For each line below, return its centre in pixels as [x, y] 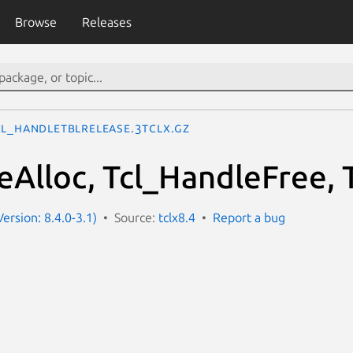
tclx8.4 [177, 217]
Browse [35, 22]
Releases [106, 22]
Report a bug [249, 217]
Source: [136, 217]
